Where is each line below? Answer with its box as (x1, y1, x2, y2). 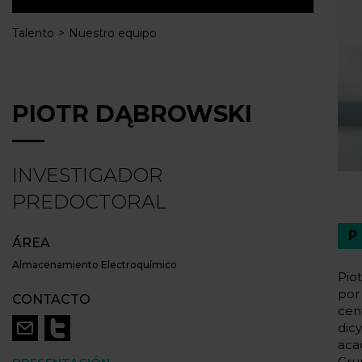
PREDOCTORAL (12, 189, 166, 213)
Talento (12, 25, 54, 40)
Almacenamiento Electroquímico (12, 258, 177, 271)
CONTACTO (12, 291, 90, 307)
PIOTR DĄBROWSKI (12, 99, 252, 128)
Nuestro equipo (69, 25, 157, 40)
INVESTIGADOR (12, 162, 163, 187)
